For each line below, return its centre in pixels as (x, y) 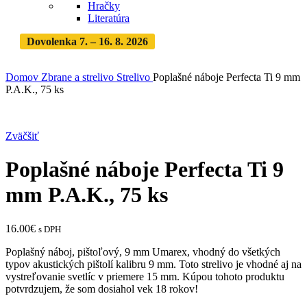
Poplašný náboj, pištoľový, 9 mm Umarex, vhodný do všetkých (143, 251)
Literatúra (109, 18)
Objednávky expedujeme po (222, 41)
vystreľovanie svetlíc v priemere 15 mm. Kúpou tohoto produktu (145, 276)
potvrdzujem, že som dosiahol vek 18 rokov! (102, 288)
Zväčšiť (22, 136)
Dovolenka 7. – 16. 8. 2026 (87, 41)
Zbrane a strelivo (79, 77)
